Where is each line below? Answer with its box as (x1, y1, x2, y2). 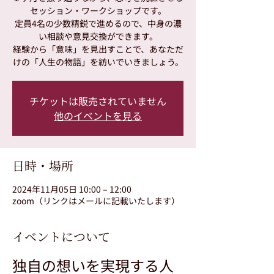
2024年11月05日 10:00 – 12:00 (12, 183, 131, 195)
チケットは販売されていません (29, 94, 166, 108)
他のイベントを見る (54, 108, 142, 123)
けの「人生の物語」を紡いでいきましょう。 (12, 56, 183, 68)
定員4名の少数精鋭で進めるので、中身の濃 (14, 17, 182, 29)
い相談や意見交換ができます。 (38, 30, 158, 42)
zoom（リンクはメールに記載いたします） (12, 194, 180, 207)
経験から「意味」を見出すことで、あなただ (12, 43, 183, 55)
